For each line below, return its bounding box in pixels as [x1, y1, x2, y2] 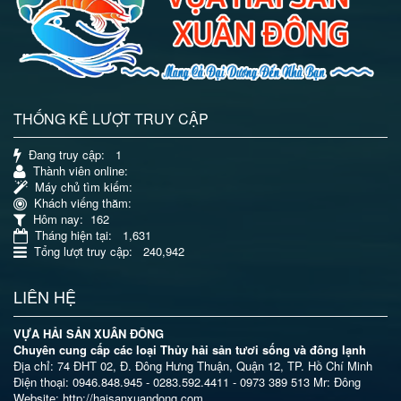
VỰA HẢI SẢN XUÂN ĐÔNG [13, 324, 164, 342]
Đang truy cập [21, 145, 101, 163]
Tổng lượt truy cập [27, 242, 129, 260]
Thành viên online [26, 161, 124, 179]
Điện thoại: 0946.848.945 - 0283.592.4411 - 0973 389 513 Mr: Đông [13, 372, 361, 390]
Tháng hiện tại [28, 226, 108, 243]
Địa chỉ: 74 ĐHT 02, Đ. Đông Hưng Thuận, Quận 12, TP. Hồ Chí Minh [13, 356, 372, 374]
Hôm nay [26, 209, 80, 227]
